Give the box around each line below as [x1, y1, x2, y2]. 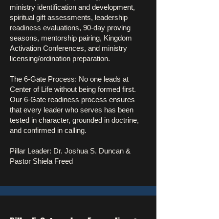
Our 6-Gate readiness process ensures [10, 95, 135, 104]
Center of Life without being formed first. [10, 85, 136, 93]
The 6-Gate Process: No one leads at [10, 75, 129, 83]
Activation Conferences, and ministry [10, 44, 127, 52]
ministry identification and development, [10, 3, 135, 11]
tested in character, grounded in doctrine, [10, 116, 139, 124]
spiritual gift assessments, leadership [10, 13, 128, 22]
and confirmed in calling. [10, 126, 87, 134]
